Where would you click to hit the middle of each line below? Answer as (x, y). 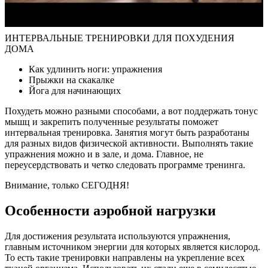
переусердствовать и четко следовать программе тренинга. (125, 165)
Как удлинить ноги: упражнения (95, 69)
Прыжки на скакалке (71, 80)
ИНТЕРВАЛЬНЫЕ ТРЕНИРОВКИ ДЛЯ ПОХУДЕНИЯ (120, 38)
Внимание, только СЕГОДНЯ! (67, 185)
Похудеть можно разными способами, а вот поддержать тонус (131, 111)
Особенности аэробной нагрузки (110, 210)
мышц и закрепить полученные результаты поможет (112, 121)
